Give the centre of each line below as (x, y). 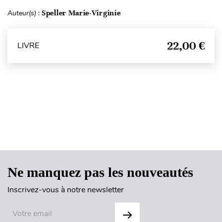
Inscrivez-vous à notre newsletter (66, 190)
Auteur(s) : (25, 13)
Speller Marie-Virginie (81, 13)
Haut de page (111, 130)
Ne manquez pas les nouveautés (100, 172)
